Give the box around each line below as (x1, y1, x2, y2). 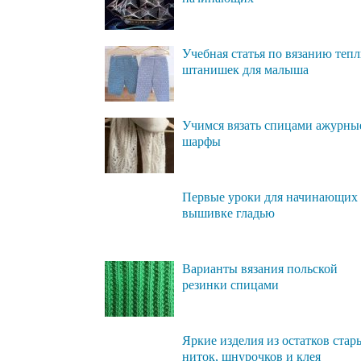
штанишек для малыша (182, 62, 309, 77)
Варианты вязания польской (182, 261, 338, 276)
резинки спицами (182, 277, 279, 292)
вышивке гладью (182, 205, 275, 220)
